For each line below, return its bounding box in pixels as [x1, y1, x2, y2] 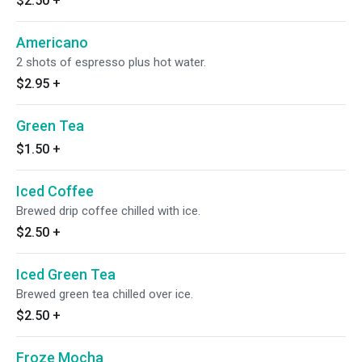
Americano [16, 34, 88, 51]
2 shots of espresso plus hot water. [16, 55, 206, 69]
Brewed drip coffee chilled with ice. [16, 204, 200, 218]
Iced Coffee [16, 183, 94, 200]
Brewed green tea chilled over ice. [16, 287, 193, 301]
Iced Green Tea [16, 266, 116, 283]
